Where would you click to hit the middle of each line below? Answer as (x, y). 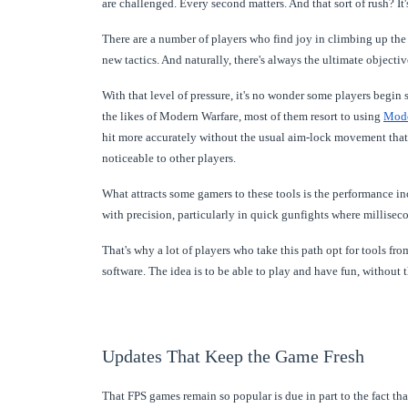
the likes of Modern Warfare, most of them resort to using (243, 116)
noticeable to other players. (169, 158)
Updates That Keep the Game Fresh (233, 356)
